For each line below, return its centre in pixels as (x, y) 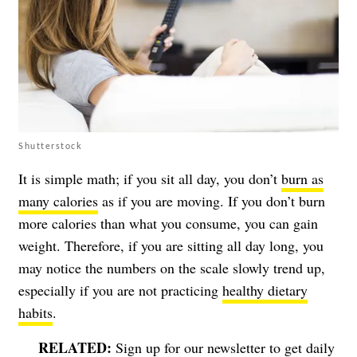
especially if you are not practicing (120, 290)
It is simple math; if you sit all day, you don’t (150, 178)
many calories (58, 200)
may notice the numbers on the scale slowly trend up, (172, 267)
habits (35, 312)
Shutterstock (50, 145)
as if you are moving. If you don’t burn (212, 200)
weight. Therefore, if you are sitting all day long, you (171, 245)
